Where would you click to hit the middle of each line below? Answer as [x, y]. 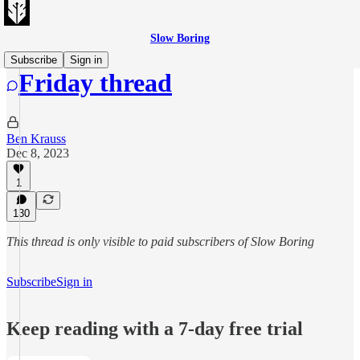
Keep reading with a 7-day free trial [155, 328]
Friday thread [95, 83]
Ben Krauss [36, 138]
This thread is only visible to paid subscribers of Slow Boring [160, 241]
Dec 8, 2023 [38, 153]
